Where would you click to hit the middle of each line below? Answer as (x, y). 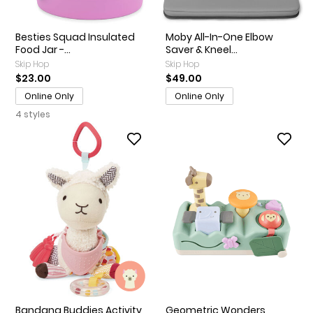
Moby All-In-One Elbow (219, 37)
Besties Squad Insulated (75, 37)
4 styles (34, 114)
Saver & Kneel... (202, 49)
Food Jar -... (43, 49)
